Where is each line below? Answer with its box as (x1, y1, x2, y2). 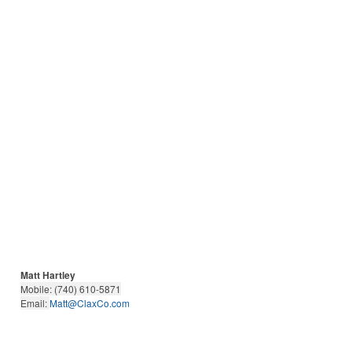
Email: (20, 296, 49, 310)
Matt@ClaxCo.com (49, 296, 130, 310)
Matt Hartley (20, 268, 75, 282)
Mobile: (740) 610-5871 (20, 282, 121, 295)
